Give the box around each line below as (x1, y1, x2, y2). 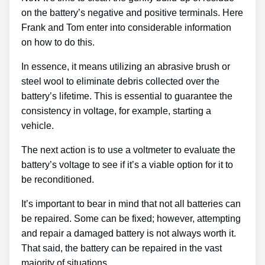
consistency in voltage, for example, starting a (21, 106, 211, 117)
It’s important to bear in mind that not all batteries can (21, 199, 241, 209)
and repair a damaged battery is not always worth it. (21, 228, 236, 239)
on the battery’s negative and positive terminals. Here (21, 8, 243, 18)
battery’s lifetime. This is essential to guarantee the (21, 91, 232, 102)
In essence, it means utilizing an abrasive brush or (21, 62, 230, 72)
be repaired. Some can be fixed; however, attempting (21, 214, 241, 224)
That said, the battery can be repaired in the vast (21, 243, 222, 254)
